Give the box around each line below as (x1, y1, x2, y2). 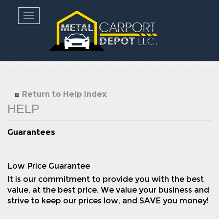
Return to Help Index (22, 89, 107, 99)
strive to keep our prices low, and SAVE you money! (7, 196, 209, 206)
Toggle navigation (28, 12, 100, 22)
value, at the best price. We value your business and (7, 185, 209, 195)
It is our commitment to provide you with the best (7, 175, 204, 184)
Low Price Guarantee (7, 161, 90, 171)
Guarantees (7, 128, 55, 137)
